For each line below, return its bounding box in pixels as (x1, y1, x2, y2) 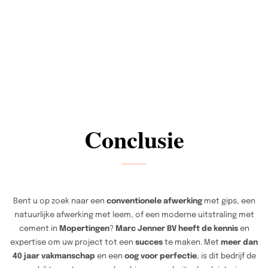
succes (135, 238, 163, 246)
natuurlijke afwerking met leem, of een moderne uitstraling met (14, 211, 254, 219)
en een (95, 252, 124, 260)
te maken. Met (163, 238, 221, 246)
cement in (19, 224, 59, 233)
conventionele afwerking (106, 197, 202, 205)
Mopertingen (59, 224, 109, 233)
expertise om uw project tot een (10, 238, 135, 246)
